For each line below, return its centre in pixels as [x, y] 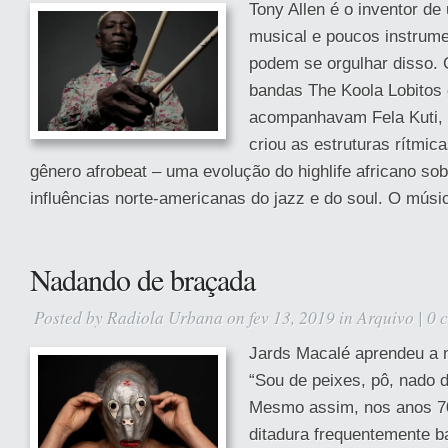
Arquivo [385, 317]
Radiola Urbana [165, 317]
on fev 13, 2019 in [290, 317]
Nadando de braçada [142, 279]
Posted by [70, 317]
